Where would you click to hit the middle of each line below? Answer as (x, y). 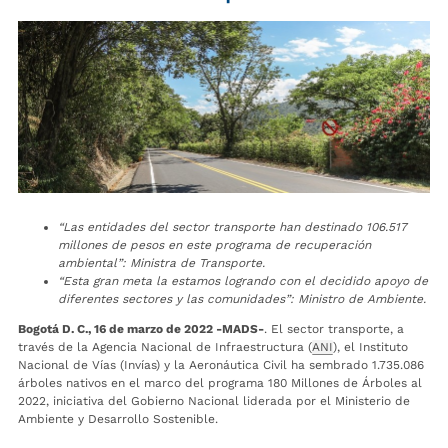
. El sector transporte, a (334, 329)
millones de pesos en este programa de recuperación (214, 245)
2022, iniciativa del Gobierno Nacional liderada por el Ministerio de (214, 401)
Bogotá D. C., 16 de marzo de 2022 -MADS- (141, 329)
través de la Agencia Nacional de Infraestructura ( (165, 347)
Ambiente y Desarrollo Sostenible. (118, 419)
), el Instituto (370, 347)
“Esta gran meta (107, 281)
